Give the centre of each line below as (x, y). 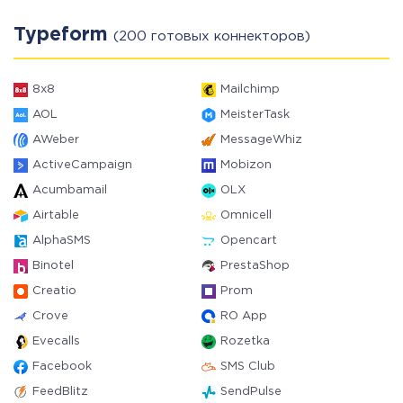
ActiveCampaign (82, 165)
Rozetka (245, 341)
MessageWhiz (261, 140)
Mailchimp (250, 90)
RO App (244, 316)
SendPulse (251, 392)
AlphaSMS (62, 241)
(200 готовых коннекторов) (212, 36)
